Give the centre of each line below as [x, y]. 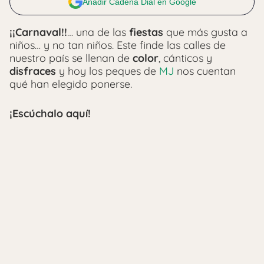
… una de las [98, 32]
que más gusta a [205, 32]
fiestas [146, 32]
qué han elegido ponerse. [71, 84]
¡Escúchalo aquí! [50, 113]
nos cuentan [206, 71]
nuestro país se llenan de [71, 58]
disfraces [33, 71]
